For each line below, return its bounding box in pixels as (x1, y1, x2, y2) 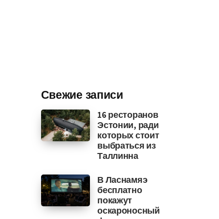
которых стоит (97, 130, 159, 141)
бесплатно (97, 184, 142, 196)
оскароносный (97, 205, 160, 216)
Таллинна (97, 150, 138, 161)
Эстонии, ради (97, 119, 159, 131)
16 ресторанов (97, 109, 158, 120)
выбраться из (97, 140, 156, 151)
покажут (97, 195, 132, 206)
